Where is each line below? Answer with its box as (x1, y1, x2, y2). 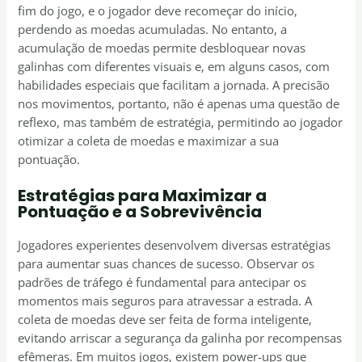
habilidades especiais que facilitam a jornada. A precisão (18, 76, 330, 93)
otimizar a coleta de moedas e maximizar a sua (18, 132, 280, 149)
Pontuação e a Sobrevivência (18, 200, 263, 223)
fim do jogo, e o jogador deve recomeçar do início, (18, 2, 298, 19)
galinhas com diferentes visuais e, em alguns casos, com (18, 57, 330, 74)
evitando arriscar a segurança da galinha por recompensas (18, 329, 343, 346)
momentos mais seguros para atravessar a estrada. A (18, 292, 313, 309)
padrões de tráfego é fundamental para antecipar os (18, 273, 307, 290)
